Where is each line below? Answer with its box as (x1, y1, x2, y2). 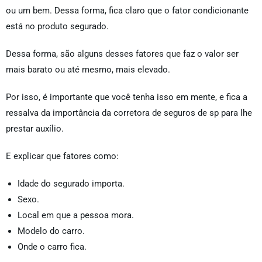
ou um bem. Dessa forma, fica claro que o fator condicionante (6, 5, 249, 16)
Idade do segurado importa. (18, 178, 125, 189)
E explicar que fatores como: (6, 151, 119, 162)
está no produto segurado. (6, 21, 109, 32)
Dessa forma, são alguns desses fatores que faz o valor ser (6, 49, 239, 60)
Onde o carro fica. (18, 242, 87, 253)
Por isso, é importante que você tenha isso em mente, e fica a (6, 92, 247, 103)
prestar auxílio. (6, 123, 64, 135)
